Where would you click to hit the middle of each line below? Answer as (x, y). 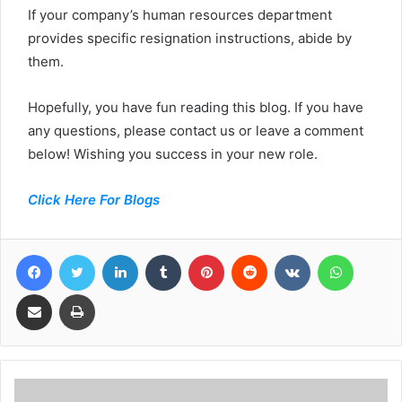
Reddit (284, 254)
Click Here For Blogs (96, 200)
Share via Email (66, 293)
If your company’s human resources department (180, 15)
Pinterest (249, 254)
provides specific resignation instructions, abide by (190, 38)
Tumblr (199, 254)
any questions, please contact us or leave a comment (196, 131)
